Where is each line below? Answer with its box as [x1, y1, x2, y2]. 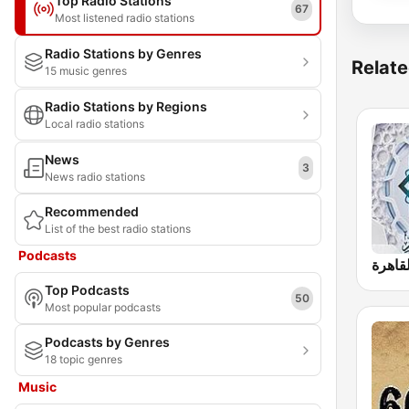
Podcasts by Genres [45, 334, 170, 350]
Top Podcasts [45, 282, 130, 298]
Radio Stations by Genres [45, 46, 202, 61]
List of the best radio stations [45, 222, 191, 236]
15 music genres [45, 64, 127, 78]
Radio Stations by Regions [45, 99, 207, 114]
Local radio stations [45, 117, 144, 131]
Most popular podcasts [45, 300, 161, 314]
